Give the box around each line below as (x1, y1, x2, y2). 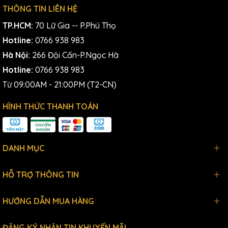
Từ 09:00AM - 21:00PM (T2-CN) (3, 79, 117, 90)
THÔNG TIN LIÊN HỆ (3, 3, 77, 14)
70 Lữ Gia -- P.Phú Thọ (35, 20, 116, 31)
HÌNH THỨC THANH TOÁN (3, 101, 98, 111)
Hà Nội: (3, 49, 32, 60)
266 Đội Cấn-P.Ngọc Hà (32, 49, 119, 60)
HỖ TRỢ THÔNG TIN (3, 169, 79, 180)
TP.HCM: (3, 20, 35, 31)
